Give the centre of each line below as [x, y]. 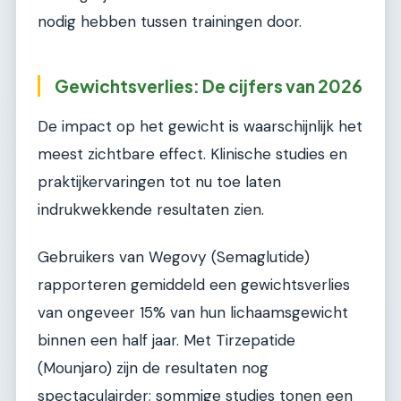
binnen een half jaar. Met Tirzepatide [166, 341]
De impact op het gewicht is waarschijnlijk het [200, 126]
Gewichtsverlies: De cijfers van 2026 [209, 86]
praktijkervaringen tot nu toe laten [159, 181]
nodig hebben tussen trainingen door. [170, 22]
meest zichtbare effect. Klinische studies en [192, 154]
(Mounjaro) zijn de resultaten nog [153, 368]
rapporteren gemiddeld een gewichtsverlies [194, 285]
